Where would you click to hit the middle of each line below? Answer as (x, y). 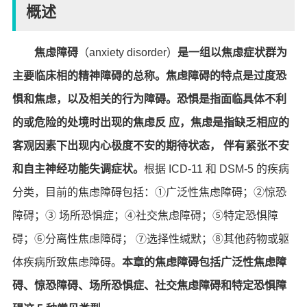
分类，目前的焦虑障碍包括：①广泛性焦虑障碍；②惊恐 (149, 192)
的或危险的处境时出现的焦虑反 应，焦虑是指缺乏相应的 (150, 122)
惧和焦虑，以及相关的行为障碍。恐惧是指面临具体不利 (149, 99)
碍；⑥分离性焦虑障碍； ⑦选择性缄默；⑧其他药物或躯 (150, 239)
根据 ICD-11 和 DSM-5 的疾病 (216, 169)
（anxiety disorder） (127, 52)
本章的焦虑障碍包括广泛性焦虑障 (204, 262)
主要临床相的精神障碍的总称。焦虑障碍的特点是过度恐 (149, 76)
